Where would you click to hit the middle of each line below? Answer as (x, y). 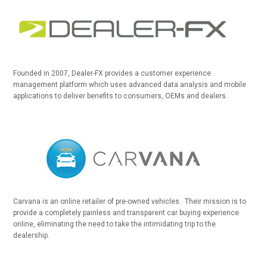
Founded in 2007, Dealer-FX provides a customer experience (112, 73)
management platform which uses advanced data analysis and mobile (130, 85)
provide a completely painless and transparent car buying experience (126, 213)
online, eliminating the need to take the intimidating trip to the (115, 224)
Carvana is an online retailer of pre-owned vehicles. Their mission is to (130, 201)
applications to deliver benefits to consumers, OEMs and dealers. (121, 96)
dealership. (32, 235)
